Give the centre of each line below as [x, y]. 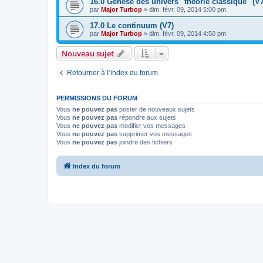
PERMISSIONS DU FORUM [97, 98]
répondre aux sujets [147, 117]
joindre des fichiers [145, 142]
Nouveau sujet [88, 53]
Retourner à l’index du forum [112, 73]
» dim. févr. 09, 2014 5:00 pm [184, 9]
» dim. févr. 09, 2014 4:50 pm [184, 33]
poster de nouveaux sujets [156, 109]
